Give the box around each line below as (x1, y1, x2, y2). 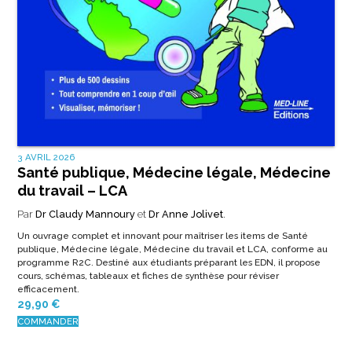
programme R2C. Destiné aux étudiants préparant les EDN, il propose (16, 257, 321, 269)
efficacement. (16, 284, 79, 295)
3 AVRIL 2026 (16, 152, 75, 163)
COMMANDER (16, 316, 79, 328)
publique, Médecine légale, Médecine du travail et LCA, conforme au (16, 244, 328, 255)
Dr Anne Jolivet (148, 208, 223, 221)
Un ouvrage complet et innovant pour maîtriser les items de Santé (16, 230, 308, 242)
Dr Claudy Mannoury (35, 208, 135, 221)
